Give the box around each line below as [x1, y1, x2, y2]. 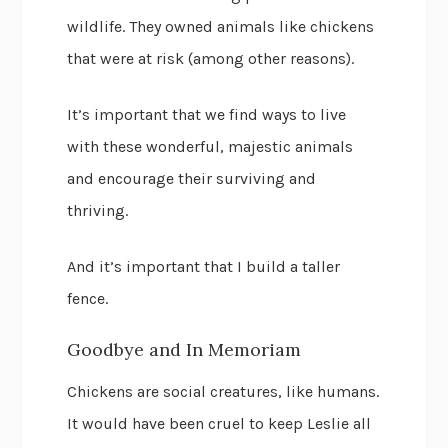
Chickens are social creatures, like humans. [67, 382, 380, 402]
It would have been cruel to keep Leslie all [67, 414, 372, 434]
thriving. [67, 201, 129, 221]
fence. [67, 289, 109, 309]
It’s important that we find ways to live [67, 105, 347, 125]
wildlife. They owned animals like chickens [67, 17, 375, 37]
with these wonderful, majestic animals [67, 137, 354, 157]
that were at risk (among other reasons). [67, 49, 355, 69]
